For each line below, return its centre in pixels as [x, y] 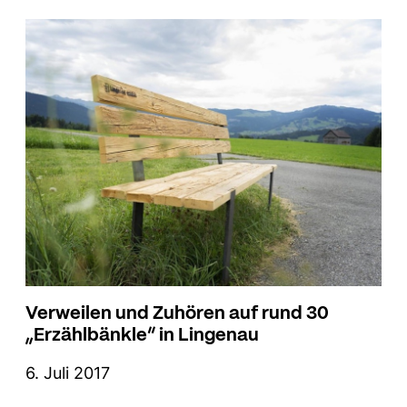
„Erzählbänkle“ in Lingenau [142, 333]
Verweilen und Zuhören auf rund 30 [177, 312]
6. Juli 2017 [68, 373]
